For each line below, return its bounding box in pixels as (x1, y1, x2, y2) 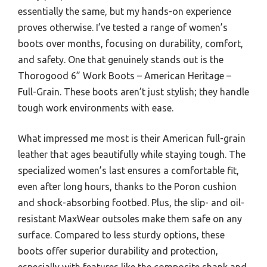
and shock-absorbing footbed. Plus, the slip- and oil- (18, 197, 244, 208)
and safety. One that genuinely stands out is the (18, 54, 223, 65)
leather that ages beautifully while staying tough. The (18, 149, 246, 160)
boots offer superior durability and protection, (18, 246, 218, 256)
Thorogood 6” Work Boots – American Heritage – (18, 70, 231, 81)
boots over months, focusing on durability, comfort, (18, 38, 243, 49)
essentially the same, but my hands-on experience (18, 6, 231, 17)
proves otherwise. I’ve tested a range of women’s (18, 22, 228, 33)
